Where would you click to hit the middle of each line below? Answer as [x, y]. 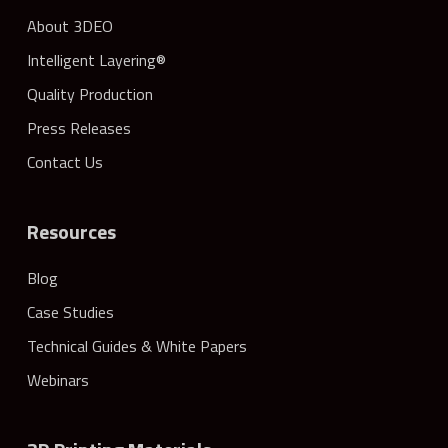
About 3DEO [69, 26]
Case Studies [70, 312]
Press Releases [78, 128]
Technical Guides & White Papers [136, 346]
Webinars [57, 380]
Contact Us [64, 162]
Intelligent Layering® [96, 60]
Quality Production [89, 94]
